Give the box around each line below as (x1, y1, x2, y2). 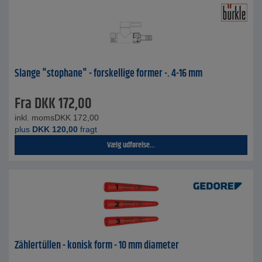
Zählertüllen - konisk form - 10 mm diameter (15, 237, 179, 254)
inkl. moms (15, 113, 54, 122)
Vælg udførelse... (107, 139, 155, 151)
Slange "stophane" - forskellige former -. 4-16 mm (15, 65, 202, 82)
